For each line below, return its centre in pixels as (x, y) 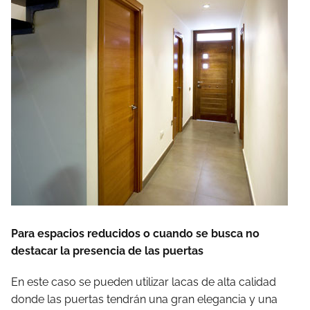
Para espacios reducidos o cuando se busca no (135, 234)
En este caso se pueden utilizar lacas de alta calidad (144, 282)
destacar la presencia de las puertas (107, 251)
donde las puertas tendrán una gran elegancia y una (144, 299)
